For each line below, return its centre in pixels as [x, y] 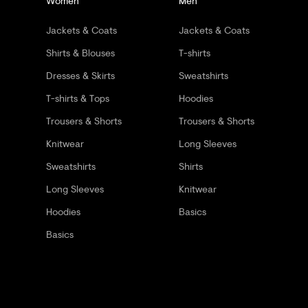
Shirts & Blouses [80, 52]
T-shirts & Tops [78, 98]
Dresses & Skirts [80, 75]
